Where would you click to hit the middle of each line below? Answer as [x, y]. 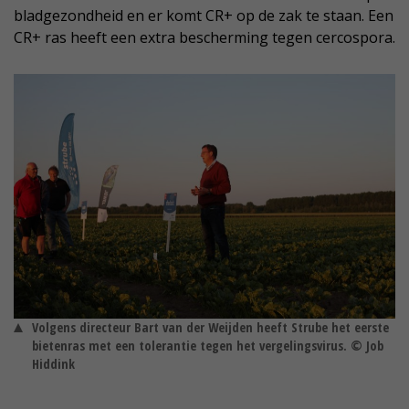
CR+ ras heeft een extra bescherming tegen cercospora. [204, 37]
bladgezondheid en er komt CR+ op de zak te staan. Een [204, 15]
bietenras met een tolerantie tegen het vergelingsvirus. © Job [208, 345]
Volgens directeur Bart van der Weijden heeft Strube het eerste [210, 327]
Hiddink [53, 363]
